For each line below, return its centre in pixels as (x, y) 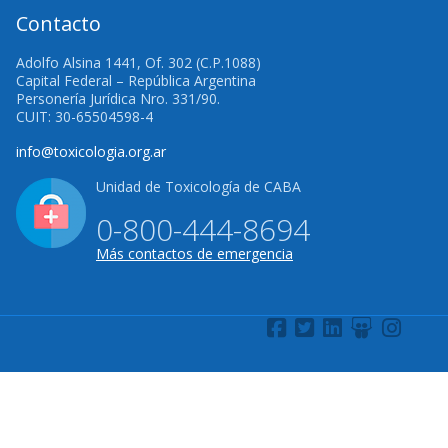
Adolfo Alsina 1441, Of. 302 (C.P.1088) (138, 62)
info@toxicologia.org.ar (91, 151)
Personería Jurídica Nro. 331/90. (118, 98)
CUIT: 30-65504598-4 (84, 116)
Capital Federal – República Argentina (136, 80)
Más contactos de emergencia (194, 253)
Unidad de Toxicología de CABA (198, 186)
